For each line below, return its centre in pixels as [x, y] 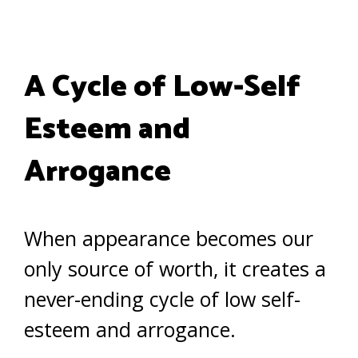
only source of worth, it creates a [175, 269]
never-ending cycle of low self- [162, 299]
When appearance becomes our [169, 239]
